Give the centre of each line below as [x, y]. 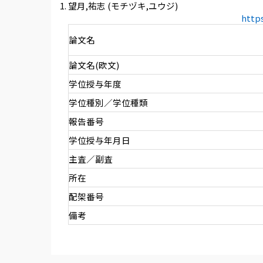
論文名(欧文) [94, 65]
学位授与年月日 [99, 140]
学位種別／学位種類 [108, 103]
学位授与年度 [95, 84]
